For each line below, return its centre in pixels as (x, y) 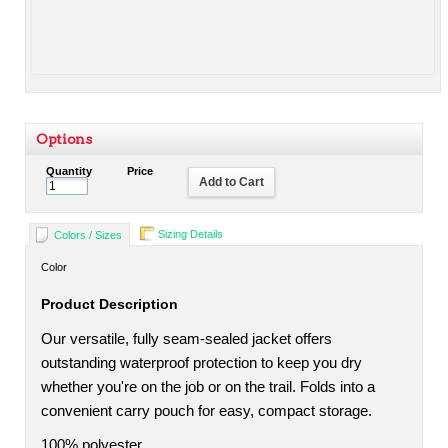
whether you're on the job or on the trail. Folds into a (208, 387)
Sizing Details (190, 234)
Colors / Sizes (88, 235)
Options (64, 139)
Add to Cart (231, 182)
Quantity (69, 171)
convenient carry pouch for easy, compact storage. (206, 411)
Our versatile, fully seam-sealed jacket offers (186, 339)
